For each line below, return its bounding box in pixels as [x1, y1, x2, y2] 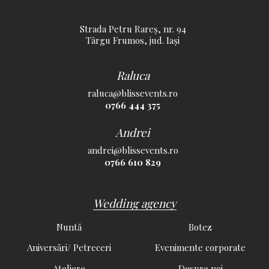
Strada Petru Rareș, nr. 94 [79, 23, 186, 35]
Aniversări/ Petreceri [26, 241, 111, 254]
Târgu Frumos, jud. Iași [86, 34, 180, 47]
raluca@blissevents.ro [88, 87, 178, 100]
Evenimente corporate [155, 241, 246, 254]
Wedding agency [92, 195, 177, 211]
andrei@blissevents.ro [87, 144, 178, 157]
